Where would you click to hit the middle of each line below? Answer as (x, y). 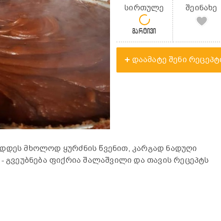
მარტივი (144, 31)
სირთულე (144, 8)
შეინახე (202, 8)
